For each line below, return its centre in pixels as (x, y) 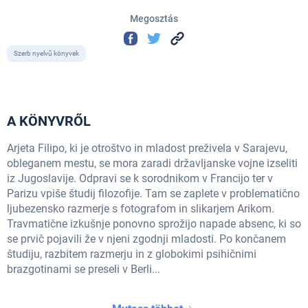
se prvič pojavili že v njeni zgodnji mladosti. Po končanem (146, 239)
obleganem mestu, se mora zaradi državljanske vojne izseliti (152, 164)
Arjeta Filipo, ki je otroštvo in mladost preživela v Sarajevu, (147, 148)
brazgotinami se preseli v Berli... (84, 269)
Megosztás (154, 18)
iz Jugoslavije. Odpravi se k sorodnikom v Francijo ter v (140, 179)
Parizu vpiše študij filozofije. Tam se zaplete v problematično (153, 194)
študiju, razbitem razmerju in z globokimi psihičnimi (132, 254)
